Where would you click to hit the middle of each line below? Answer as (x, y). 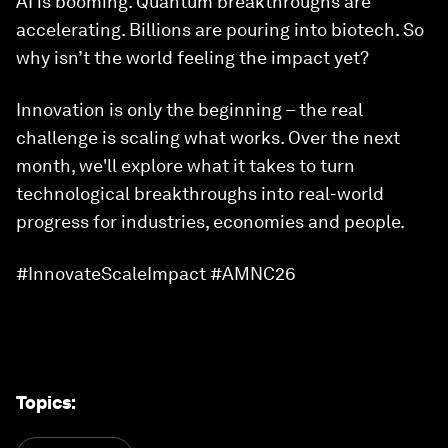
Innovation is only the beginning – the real (189, 109)
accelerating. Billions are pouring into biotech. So (220, 29)
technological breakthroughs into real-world (200, 193)
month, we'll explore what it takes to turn (185, 165)
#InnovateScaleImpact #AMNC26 (156, 273)
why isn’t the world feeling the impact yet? (192, 57)
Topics (43, 402)
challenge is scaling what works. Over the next (208, 137)
